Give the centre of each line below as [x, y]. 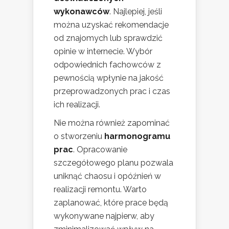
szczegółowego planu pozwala [113, 163]
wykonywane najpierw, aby [104, 216]
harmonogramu [137, 136]
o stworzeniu [79, 136]
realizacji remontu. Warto [100, 190]
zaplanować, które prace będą [111, 203]
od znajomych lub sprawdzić [108, 38]
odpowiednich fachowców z [107, 65]
